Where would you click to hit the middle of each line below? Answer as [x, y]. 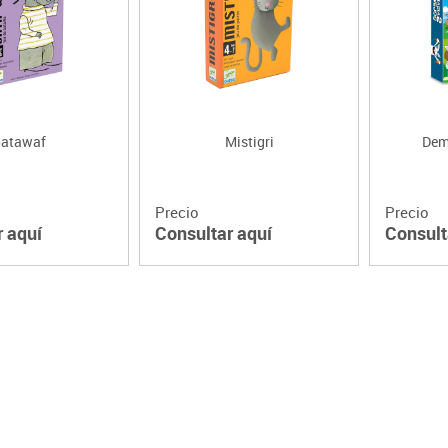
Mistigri [249, 142]
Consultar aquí [213, 233]
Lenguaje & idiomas [122, 19]
